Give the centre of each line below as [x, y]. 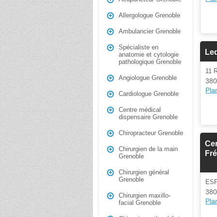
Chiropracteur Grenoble [151, 133]
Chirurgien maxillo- [145, 195]
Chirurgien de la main [148, 149]
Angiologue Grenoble [148, 78]
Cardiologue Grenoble [149, 94]
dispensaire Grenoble [148, 117]
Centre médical [140, 110]
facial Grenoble [140, 203]
